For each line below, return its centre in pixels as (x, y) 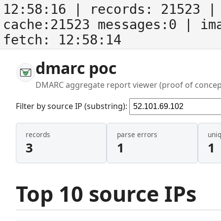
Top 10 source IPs (106, 193)
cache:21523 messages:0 (94, 24)
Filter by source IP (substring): (73, 106)
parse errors (137, 135)
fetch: (31, 40)
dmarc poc (76, 68)
